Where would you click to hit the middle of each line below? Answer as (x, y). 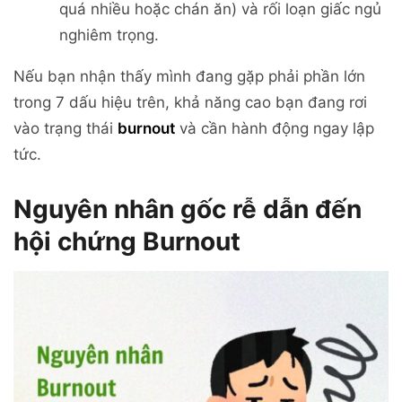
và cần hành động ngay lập (275, 128)
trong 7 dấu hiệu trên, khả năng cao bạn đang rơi (190, 102)
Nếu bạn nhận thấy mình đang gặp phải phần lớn (189, 76)
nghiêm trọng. (109, 35)
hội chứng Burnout (127, 241)
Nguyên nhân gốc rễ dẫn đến (188, 209)
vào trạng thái (66, 128)
